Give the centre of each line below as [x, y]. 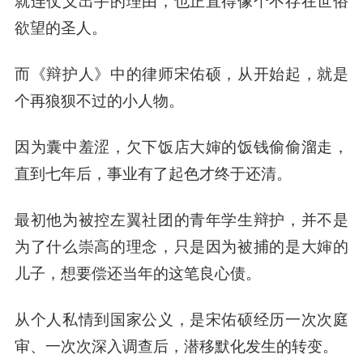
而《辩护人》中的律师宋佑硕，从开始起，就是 [181, 74]
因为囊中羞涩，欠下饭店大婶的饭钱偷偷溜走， [181, 145]
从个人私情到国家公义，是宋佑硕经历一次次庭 [181, 318]
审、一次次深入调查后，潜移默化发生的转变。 [176, 345]
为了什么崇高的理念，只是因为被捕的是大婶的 [181, 245]
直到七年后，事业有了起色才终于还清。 [153, 172]
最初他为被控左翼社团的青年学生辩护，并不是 [181, 218]
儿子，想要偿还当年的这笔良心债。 [137, 272]
